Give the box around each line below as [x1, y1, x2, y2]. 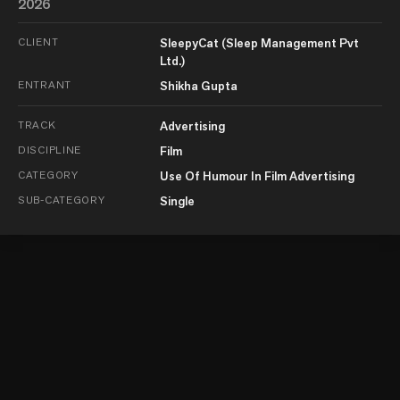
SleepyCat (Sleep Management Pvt [159, 35, 359, 52]
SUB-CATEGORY [18, 193, 105, 207]
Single [159, 193, 195, 210]
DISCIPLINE [18, 143, 82, 157]
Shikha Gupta [159, 78, 237, 95]
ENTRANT [18, 78, 72, 92]
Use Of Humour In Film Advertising [159, 168, 354, 185]
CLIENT [18, 35, 59, 49]
